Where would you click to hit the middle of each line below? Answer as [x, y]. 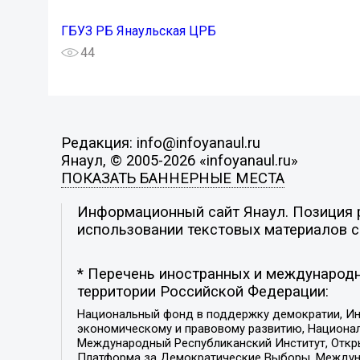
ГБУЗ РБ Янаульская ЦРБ [139, 31]
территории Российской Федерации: [202, 292]
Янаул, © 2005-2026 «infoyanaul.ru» [179, 161]
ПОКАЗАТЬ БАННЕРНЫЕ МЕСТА [172, 179]
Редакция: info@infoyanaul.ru [160, 143]
